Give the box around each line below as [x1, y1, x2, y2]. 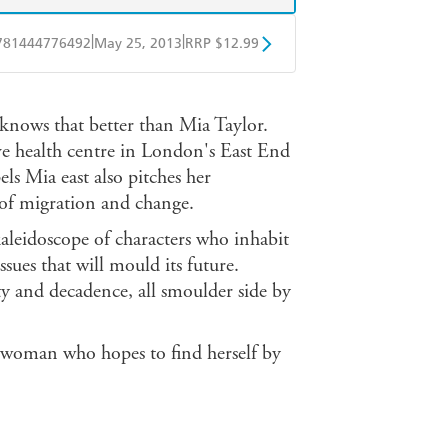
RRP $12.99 [185, 35, 259, 53]
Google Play [151, 85, 232, 103]
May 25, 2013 [94, 35, 182, 53]
